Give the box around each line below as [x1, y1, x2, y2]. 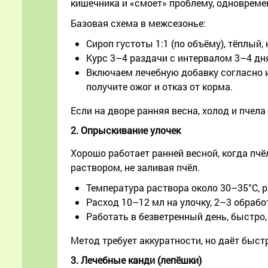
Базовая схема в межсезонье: [71, 17, 206, 30]
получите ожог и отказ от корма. [86, 80, 233, 93]
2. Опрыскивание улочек [71, 124, 181, 137]
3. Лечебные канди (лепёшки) [71, 254, 202, 267]
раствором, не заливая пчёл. [71, 161, 200, 174]
